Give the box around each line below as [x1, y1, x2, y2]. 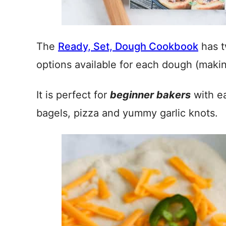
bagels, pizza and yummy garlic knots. [36, 107, 218, 119]
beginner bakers [110, 89, 191, 101]
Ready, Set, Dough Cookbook [58, 40, 198, 52]
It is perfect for [36, 89, 110, 101]
